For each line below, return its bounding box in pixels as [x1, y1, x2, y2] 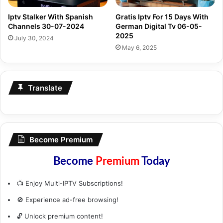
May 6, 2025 [122, 43, 157, 51]
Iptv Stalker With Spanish [8, 12, 93, 21]
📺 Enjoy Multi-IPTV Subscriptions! [17, 179, 123, 187]
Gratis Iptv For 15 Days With [115, 12, 209, 21]
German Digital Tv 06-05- [115, 21, 202, 30]
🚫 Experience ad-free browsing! [17, 195, 118, 204]
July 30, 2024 [14, 34, 54, 42]
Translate [28, 83, 62, 93]
